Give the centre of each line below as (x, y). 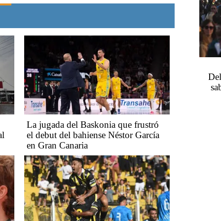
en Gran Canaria (57, 145)
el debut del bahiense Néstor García (93, 135)
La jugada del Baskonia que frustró (93, 124)
